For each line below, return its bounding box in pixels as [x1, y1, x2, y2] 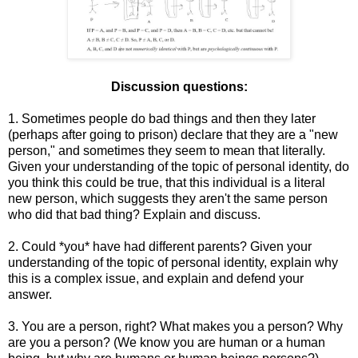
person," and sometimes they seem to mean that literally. [8, 144, 325, 158]
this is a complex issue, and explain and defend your [8, 272, 304, 286]
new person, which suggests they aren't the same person [8, 192, 328, 206]
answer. [8, 288, 55, 302]
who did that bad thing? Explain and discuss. [8, 208, 261, 222]
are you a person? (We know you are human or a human [8, 336, 325, 350]
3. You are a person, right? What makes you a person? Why [8, 320, 343, 334]
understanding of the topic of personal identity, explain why [8, 256, 338, 270]
